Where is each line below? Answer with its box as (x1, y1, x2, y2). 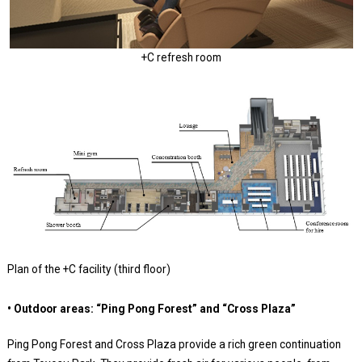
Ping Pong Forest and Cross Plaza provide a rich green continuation (6, 338, 341, 351)
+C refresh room (141, 51, 221, 65)
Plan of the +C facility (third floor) (6, 263, 170, 276)
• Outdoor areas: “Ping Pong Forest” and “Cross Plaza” (6, 302, 296, 316)
